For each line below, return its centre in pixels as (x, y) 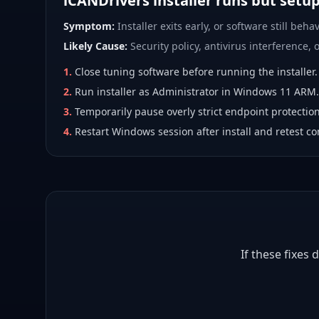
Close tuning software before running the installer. (196, 72)
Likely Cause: (95, 46)
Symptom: (89, 26)
